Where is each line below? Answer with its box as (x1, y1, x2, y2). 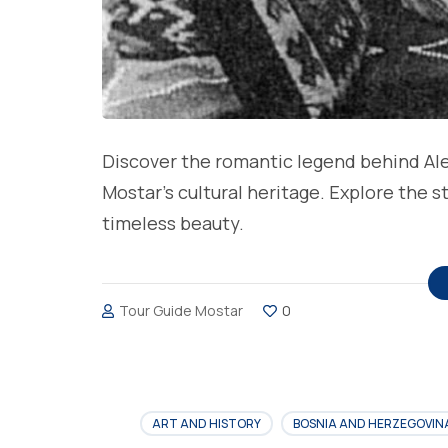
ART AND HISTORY (151, 415, 261, 432)
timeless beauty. (102, 211, 244, 235)
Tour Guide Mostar (119, 301, 244, 320)
